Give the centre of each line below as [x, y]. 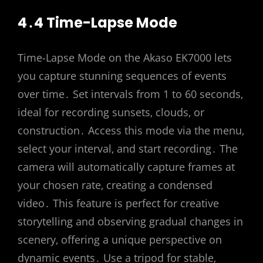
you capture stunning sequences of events [122, 76]
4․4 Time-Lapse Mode [97, 23]
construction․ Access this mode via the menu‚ [131, 131]
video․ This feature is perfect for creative [118, 203]
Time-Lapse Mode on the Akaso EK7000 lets [125, 58]
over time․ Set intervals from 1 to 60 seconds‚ [130, 94]
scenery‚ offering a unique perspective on [120, 240]
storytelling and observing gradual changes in [130, 222]
